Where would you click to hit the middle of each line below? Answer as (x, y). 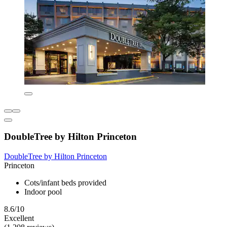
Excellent (19, 218)
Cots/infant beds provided (65, 183)
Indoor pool (43, 192)
